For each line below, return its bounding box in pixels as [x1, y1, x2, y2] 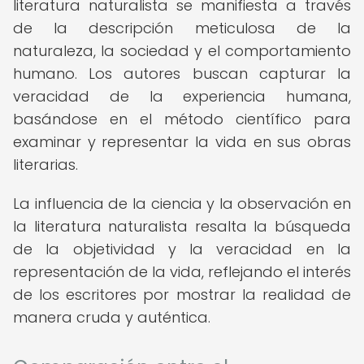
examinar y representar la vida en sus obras [13, 132, 351, 152]
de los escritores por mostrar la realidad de [13, 284, 351, 305]
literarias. [13, 154, 78, 175]
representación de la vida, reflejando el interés [13, 262, 351, 282]
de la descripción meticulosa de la [13, 18, 351, 38]
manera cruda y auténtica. [13, 307, 210, 327]
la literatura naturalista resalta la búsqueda [13, 216, 351, 236]
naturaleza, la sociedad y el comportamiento [13, 41, 351, 61]
